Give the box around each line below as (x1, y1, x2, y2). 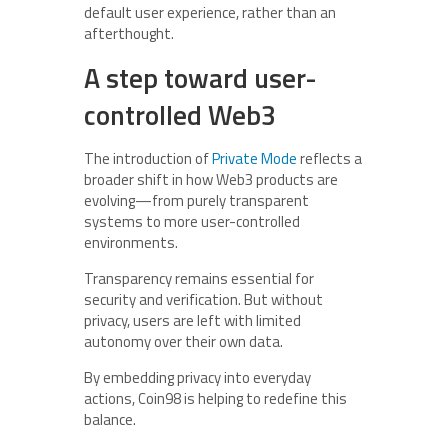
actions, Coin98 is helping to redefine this (84, 386, 347, 410)
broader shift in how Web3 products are (84, 167, 338, 191)
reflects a (297, 146, 362, 170)
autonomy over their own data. (84, 329, 283, 353)
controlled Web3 (84, 93, 276, 135)
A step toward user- (84, 56, 317, 98)
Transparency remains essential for (84, 266, 314, 290)
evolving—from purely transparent (84, 188, 309, 212)
